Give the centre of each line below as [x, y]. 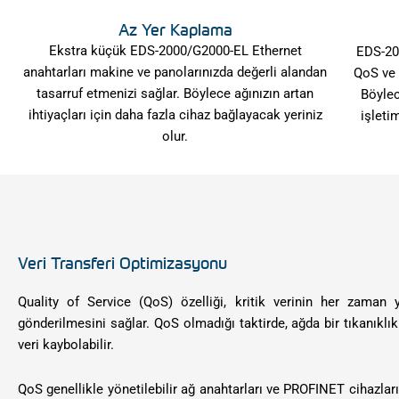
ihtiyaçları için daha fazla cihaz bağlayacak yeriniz [175, 115]
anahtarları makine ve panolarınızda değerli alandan [175, 73]
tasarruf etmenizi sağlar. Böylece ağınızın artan [175, 94]
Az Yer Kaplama [175, 30]
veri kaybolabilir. [66, 344]
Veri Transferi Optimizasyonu [122, 262]
